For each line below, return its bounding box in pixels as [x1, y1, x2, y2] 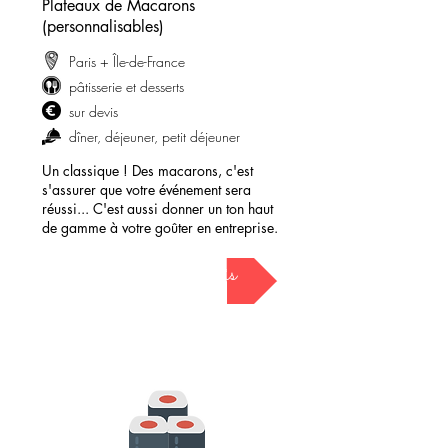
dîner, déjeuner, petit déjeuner [69, 127, 240, 146]
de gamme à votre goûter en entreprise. [42, 218, 278, 237]
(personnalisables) [42, 16, 164, 37]
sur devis [69, 102, 118, 121]
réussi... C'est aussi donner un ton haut [42, 199, 273, 218]
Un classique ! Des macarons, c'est [42, 161, 253, 180]
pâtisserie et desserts [69, 77, 184, 96]
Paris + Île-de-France [69, 52, 185, 71]
